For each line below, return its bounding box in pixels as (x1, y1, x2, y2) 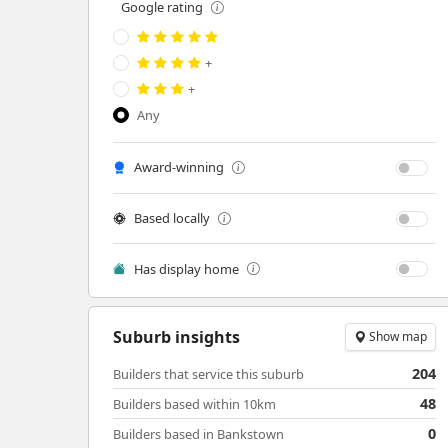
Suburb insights (113, 325, 240, 348)
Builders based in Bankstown (113, 425, 284, 444)
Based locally (134, 209, 210, 228)
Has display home (134, 259, 239, 278)
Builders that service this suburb (113, 365, 304, 384)
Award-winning (134, 158, 224, 177)
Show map (366, 328, 428, 346)
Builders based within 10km (113, 395, 276, 414)
